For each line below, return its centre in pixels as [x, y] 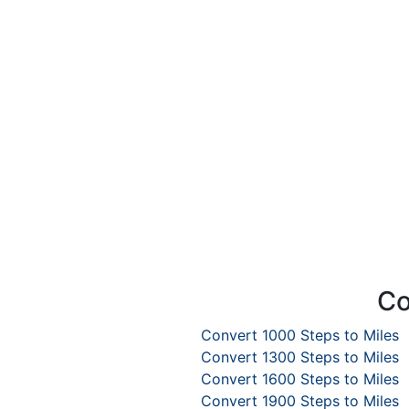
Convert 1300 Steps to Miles [299, 357]
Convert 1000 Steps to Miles [299, 335]
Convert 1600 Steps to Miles [299, 379]
